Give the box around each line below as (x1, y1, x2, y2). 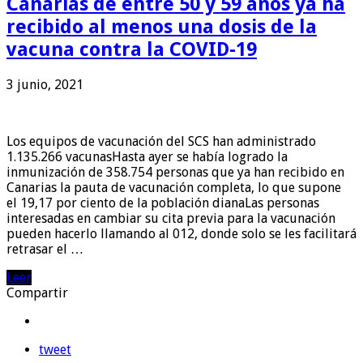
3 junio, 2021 (6, 77, 83, 93)
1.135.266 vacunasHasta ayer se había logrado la (6, 149, 288, 165)
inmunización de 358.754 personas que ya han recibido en (6, 164, 344, 181)
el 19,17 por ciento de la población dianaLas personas (6, 195, 319, 211)
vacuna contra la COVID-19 (6, 38, 257, 62)
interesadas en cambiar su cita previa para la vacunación (6, 211, 335, 227)
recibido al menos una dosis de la (6, 15, 317, 39)
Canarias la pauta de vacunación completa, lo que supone (6, 180, 341, 196)
